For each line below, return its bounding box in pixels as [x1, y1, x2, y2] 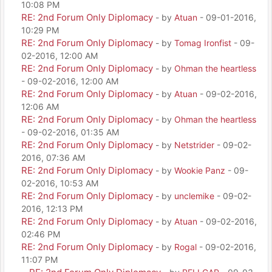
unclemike [174, 190, 214, 201]
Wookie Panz [174, 165, 225, 175]
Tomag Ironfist [174, 37, 231, 48]
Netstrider [174, 139, 214, 150]
